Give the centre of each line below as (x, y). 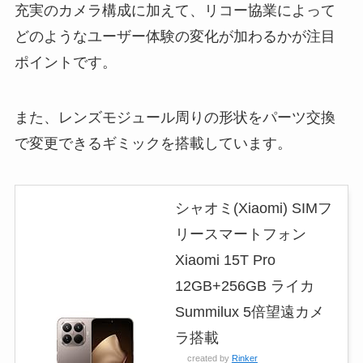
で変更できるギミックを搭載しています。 (153, 143)
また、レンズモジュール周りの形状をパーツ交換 (175, 117)
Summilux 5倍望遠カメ (249, 312)
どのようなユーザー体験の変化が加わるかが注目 (175, 36)
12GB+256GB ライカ (244, 286)
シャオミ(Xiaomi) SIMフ (253, 209)
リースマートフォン (240, 235)
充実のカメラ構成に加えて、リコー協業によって (175, 10)
